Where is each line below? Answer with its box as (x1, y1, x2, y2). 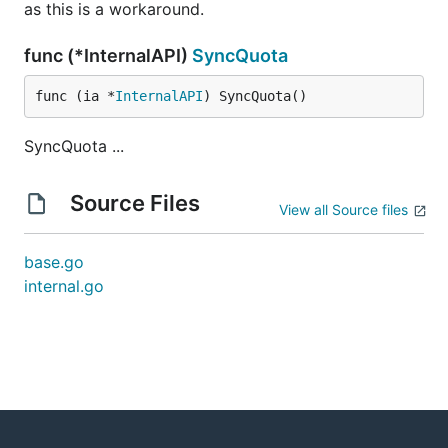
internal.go (24, 276, 104, 296)
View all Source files (279, 201, 408, 218)
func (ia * (35, 88, 115, 104)
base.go (24, 252, 84, 272)
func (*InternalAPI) (24, 45, 192, 66)
